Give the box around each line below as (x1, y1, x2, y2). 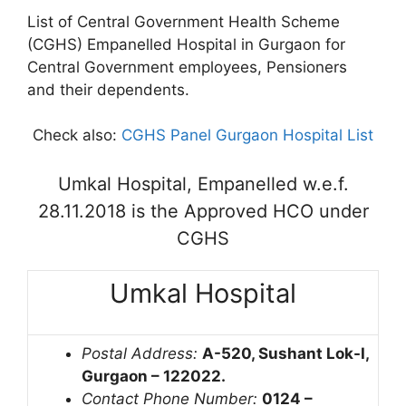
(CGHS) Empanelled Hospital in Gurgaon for (27, 34, 345, 53)
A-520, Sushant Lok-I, (202, 343, 369, 362)
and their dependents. (27, 80, 189, 99)
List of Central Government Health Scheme (27, 12, 340, 31)
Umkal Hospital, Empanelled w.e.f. (57, 172, 349, 195)
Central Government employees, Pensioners (27, 57, 347, 76)
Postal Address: (82, 343, 198, 362)
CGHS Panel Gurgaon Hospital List (121, 126, 373, 144)
